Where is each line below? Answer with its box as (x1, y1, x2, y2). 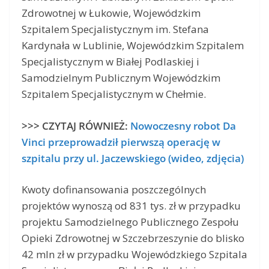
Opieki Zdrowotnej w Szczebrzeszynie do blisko (22, 231, 244, 246)
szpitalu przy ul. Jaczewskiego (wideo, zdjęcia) (22, 151, 244, 165)
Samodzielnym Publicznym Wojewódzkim (22, 71, 220, 85)
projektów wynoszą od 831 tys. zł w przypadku (22, 199, 241, 213)
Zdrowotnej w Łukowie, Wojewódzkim (22, 6, 201, 20)
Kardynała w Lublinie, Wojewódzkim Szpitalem (22, 38, 244, 53)
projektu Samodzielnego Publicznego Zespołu (22, 215, 239, 229)
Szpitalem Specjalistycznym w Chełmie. (22, 87, 206, 101)
